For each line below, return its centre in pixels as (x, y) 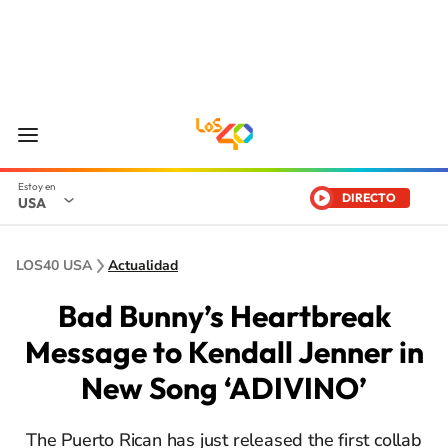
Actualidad (143, 265)
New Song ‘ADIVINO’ (224, 388)
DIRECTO (369, 197)
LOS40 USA (54, 265)
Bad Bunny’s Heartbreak (224, 316)
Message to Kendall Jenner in (224, 352)
